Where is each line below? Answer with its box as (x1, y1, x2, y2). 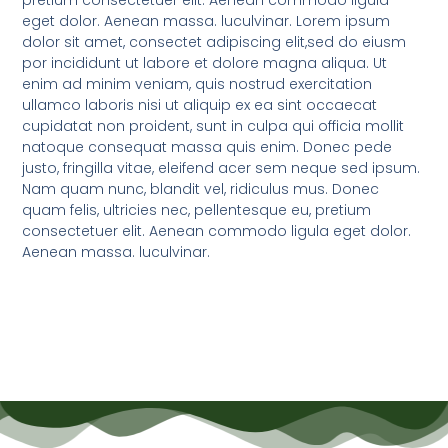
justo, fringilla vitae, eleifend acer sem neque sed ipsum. (22, 158, 421, 179)
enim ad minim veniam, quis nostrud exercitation (22, 74, 373, 95)
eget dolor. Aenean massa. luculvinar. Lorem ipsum (22, 11, 391, 32)
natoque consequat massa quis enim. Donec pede (22, 137, 393, 158)
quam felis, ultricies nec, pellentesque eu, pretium (22, 200, 372, 221)
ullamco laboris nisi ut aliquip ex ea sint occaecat (22, 95, 378, 116)
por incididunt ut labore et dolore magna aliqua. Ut (22, 53, 388, 74)
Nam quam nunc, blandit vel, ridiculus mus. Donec (22, 179, 380, 200)
